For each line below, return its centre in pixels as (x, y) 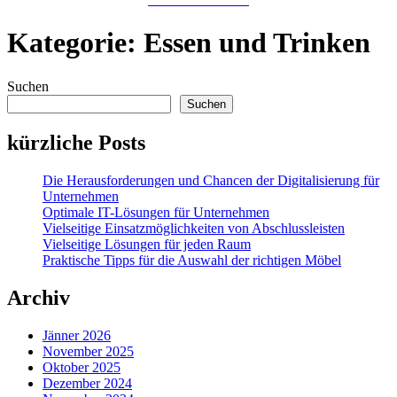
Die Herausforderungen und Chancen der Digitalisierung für (211, 180)
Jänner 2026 (77, 335)
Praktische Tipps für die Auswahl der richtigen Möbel (192, 260)
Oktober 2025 (82, 367)
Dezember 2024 (87, 383)
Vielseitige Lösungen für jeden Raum (147, 244)
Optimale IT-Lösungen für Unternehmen (156, 212)
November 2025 (88, 351)
